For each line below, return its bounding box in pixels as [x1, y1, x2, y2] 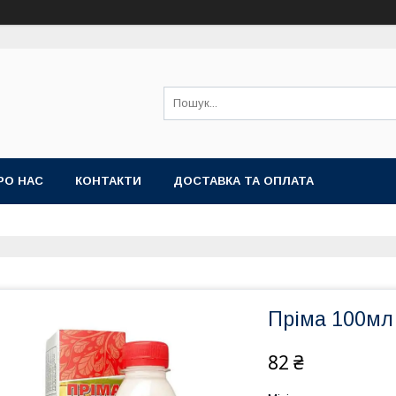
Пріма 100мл [268, 308, 393, 331]
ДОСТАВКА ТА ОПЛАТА [173, 174, 314, 187]
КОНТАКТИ [75, 174, 141, 187]
